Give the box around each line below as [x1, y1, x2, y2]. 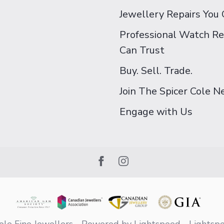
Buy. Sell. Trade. [119, 64, 192, 77]
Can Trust [119, 43, 164, 57]
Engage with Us [119, 105, 192, 118]
